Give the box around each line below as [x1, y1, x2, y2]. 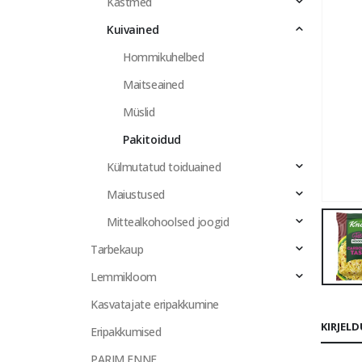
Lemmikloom [90, 269, 157, 284]
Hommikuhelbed [123, 49, 204, 65]
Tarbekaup [90, 242, 144, 257]
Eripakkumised [90, 324, 162, 339]
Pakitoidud [123, 132, 181, 147]
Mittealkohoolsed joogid [107, 214, 229, 229]
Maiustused [107, 187, 165, 202]
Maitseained [123, 77, 184, 92]
